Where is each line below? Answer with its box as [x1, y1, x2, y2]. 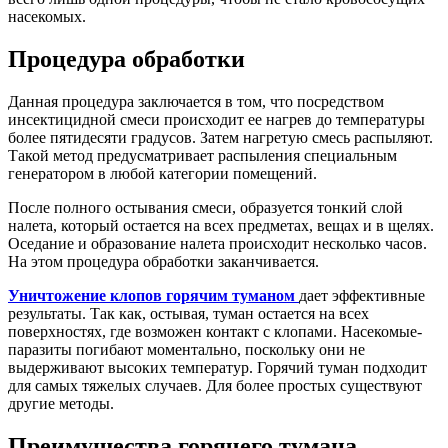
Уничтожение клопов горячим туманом [8, 286, 299, 304]
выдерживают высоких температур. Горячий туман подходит [8, 358, 427, 376]
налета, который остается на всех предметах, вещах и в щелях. [8, 216, 434, 234]
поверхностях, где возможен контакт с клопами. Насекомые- [8, 322, 422, 340]
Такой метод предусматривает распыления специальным [8, 146, 397, 164]
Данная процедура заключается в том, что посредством [8, 92, 384, 110]
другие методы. [8, 394, 114, 412]
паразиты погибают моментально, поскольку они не [8, 340, 365, 358]
